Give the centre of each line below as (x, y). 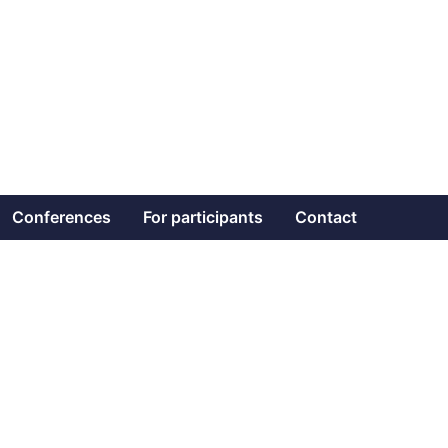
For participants (203, 216)
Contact (326, 216)
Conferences (61, 216)
